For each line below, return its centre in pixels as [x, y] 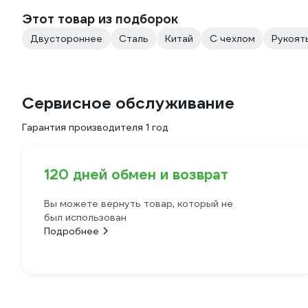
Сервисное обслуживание [128, 103]
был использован [85, 217]
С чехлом [232, 38]
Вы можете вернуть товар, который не [139, 203]
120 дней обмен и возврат [136, 175]
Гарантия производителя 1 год [95, 127]
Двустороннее [66, 38]
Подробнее [71, 231]
